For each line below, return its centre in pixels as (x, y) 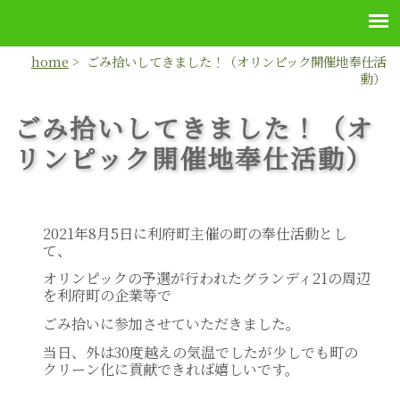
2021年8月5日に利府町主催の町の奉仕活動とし (195, 233)
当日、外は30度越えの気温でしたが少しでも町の (200, 352)
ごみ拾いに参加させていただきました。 (171, 324)
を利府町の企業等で (107, 296)
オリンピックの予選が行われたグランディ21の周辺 (207, 279)
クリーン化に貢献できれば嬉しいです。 (171, 369)
